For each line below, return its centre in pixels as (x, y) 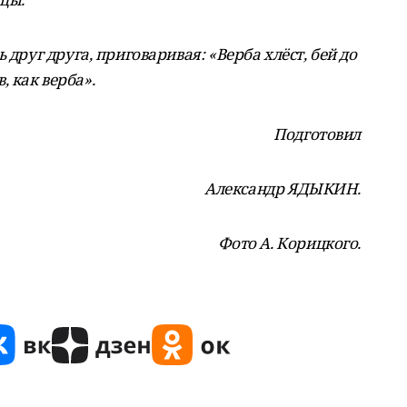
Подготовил (317, 134)
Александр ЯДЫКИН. (283, 189)
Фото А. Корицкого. (289, 243)
